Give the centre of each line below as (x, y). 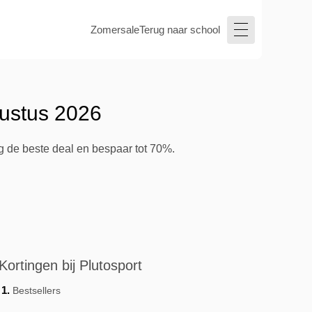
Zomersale (115, 29)
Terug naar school (180, 29)
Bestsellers (37, 290)
